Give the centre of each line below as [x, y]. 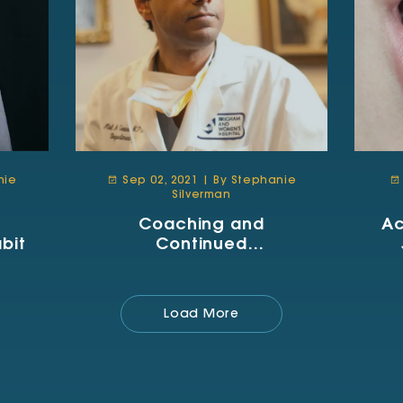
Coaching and [201, 226]
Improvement [201, 265]
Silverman [201, 195]
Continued [201, 246]
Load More [201, 315]
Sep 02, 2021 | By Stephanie [207, 181]
